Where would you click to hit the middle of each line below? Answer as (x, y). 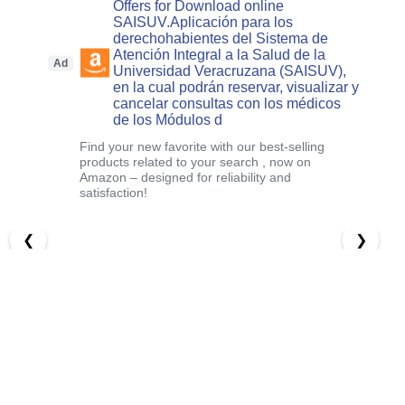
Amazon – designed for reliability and (186, 177)
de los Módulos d (168, 119)
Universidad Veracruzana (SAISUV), (230, 71)
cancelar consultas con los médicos (227, 103)
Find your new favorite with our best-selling (202, 146)
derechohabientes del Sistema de (221, 38)
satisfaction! (114, 192)
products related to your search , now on (196, 161)
